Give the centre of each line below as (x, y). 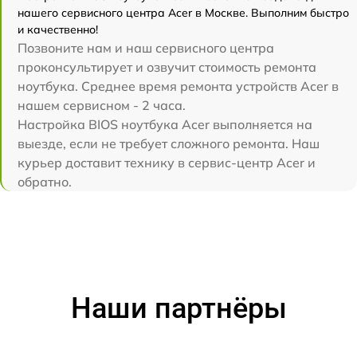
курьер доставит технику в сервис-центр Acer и (167, 162)
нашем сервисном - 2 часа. (102, 105)
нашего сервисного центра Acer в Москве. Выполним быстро (183, 12)
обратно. (45, 181)
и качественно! (58, 29)
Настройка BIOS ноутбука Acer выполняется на (165, 124)
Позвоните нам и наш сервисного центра (146, 47)
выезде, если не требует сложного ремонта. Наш (169, 143)
